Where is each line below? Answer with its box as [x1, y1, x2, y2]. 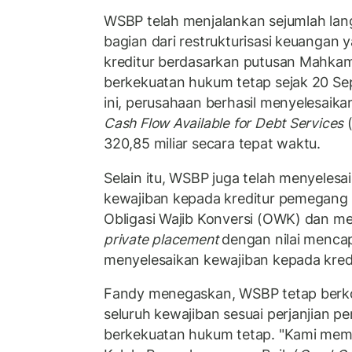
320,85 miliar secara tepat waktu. [104, 135, 321, 152]
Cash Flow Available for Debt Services [104, 115, 344, 132]
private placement [104, 230, 218, 247]
